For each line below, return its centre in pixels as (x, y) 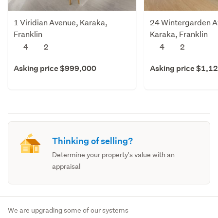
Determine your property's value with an (114, 154)
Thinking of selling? (93, 141)
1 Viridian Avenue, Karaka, (61, 22)
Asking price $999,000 (55, 68)
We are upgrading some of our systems (68, 210)
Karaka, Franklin (179, 34)
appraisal (66, 166)
